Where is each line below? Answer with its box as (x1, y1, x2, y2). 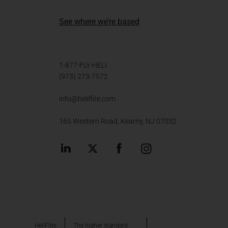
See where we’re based (59, 17, 139, 27)
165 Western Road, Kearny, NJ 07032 (59, 117, 177, 126)
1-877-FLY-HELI (59, 61, 107, 70)
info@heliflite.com (59, 95, 116, 103)
